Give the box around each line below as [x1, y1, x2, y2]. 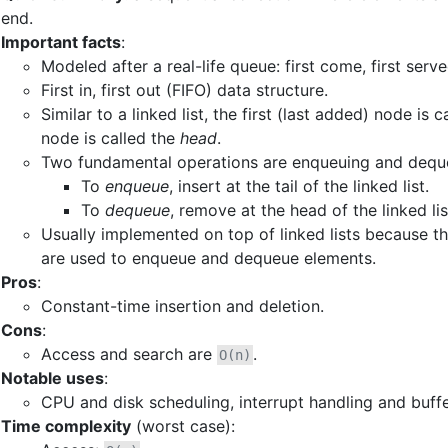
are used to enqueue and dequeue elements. [41, 247, 376, 268]
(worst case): [131, 415, 235, 436]
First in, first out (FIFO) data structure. [41, 79, 328, 100]
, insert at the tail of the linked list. [169, 175, 429, 196]
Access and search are [41, 343, 217, 364]
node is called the [41, 127, 180, 148]
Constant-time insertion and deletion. [41, 295, 324, 316]
